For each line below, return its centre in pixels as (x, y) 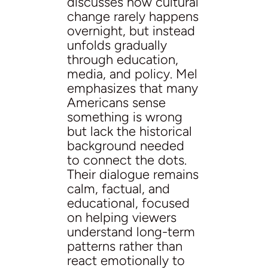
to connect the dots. (127, 160)
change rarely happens (133, 16)
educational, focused (128, 203)
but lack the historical (130, 131)
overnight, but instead (131, 31)
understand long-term (131, 232)
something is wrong (125, 117)
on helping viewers (122, 217)
